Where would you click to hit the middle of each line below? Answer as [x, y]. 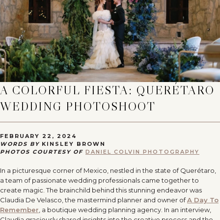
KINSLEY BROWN [74, 144]
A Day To [203, 200]
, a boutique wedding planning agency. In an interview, [125, 209]
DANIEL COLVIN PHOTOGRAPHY [142, 151]
